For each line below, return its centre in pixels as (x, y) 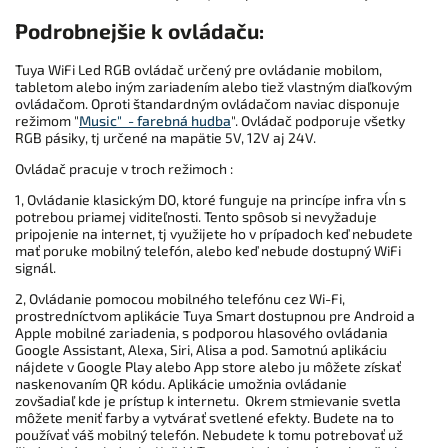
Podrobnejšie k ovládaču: (139, 31)
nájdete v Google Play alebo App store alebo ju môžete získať (208, 366)
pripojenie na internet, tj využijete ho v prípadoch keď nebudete (214, 233)
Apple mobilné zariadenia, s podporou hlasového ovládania (201, 332)
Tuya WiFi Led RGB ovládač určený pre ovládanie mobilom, (198, 69)
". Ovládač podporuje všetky (318, 120)
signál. (37, 267)
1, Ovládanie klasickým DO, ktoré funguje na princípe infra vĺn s (210, 199)
